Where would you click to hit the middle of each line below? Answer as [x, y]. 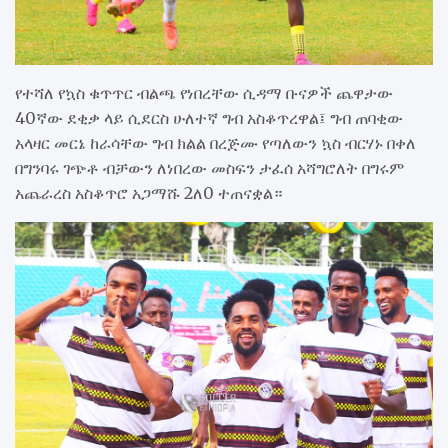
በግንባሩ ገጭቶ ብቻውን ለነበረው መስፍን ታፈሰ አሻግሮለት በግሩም [209, 167]
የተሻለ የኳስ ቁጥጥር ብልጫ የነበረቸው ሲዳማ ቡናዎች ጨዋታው [204, 92]
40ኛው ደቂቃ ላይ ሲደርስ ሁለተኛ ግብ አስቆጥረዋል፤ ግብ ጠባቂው [209, 117]
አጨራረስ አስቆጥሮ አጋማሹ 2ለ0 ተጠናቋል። [148, 192]
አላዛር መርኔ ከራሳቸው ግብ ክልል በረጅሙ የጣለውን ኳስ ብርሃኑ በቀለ [215, 142]
